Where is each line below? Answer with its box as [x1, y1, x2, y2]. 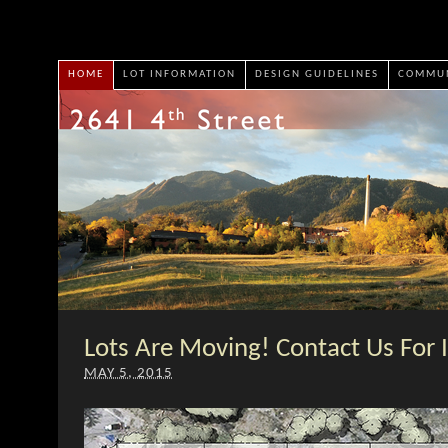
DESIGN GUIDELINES [254, 68, 379, 80]
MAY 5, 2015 [84, 365, 173, 381]
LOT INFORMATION [122, 68, 236, 80]
